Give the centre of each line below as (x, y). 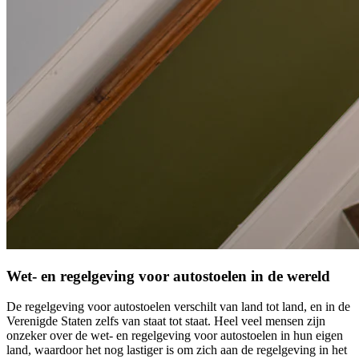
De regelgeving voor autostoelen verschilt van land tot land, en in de (178, 307)
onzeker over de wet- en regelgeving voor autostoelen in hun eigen (175, 336)
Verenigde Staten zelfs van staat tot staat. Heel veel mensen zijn (166, 321)
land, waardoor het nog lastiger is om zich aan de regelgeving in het (177, 350)
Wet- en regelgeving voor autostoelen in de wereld (168, 276)
